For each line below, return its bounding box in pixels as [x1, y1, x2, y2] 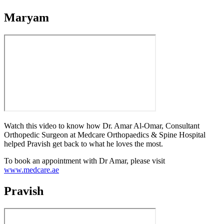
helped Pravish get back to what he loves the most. [4, 139, 163, 148]
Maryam [4, 10, 49, 24]
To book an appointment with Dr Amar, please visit [4, 156, 165, 165]
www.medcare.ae [4, 165, 59, 174]
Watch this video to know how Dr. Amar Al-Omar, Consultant [4, 121, 199, 130]
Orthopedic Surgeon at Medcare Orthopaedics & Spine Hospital [4, 130, 205, 139]
